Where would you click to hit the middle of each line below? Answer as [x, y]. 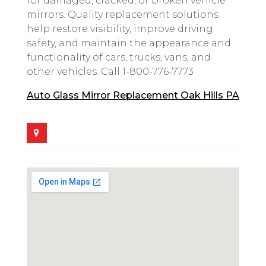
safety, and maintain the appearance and [129, 43]
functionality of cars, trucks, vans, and [118, 57]
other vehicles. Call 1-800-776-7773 [110, 71]
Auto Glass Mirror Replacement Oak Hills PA [133, 95]
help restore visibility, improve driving [120, 28]
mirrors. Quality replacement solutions [122, 14]
